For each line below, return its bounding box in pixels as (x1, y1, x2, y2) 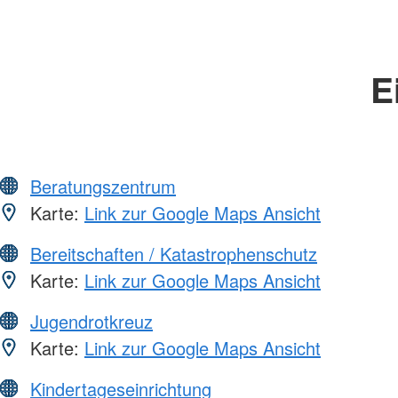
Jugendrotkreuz (30, 308, 153, 335)
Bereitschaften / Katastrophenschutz (30, 241, 317, 267)
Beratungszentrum (30, 173, 176, 200)
